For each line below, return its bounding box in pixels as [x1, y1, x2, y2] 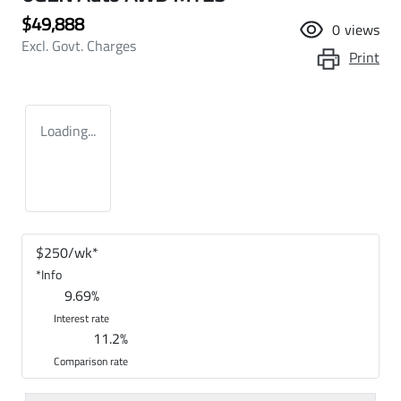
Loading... [40, 119, 96, 141]
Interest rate [54, 309, 110, 327]
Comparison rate [53, 352, 128, 370]
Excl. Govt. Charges [21, 34, 136, 56]
